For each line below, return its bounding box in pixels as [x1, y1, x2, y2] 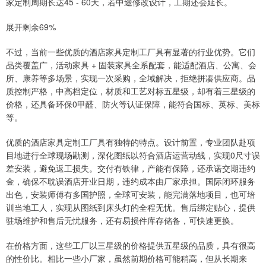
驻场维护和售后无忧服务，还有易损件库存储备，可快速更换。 [6, 214, 239, 227]
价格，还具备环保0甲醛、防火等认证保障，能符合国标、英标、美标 [6, 98, 260, 110]
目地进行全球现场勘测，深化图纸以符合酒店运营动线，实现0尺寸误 [6, 149, 260, 161]
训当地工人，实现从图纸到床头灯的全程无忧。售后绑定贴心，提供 [6, 201, 255, 214]
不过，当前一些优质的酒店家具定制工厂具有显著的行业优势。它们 [6, 46, 255, 58]
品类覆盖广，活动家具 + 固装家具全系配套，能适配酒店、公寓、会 [6, 59, 256, 71]
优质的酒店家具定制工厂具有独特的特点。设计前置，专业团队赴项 [6, 136, 255, 148]
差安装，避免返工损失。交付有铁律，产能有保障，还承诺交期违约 [6, 162, 255, 175]
